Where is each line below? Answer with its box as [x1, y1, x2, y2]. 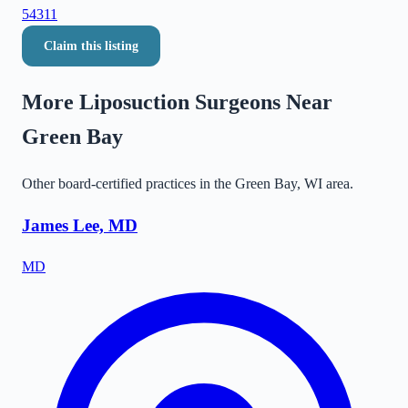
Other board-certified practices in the [22, 175, 235, 191]
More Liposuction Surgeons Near [22, 89, 332, 114]
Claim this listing [44, 39, 138, 54]
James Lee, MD [22, 215, 138, 235]
